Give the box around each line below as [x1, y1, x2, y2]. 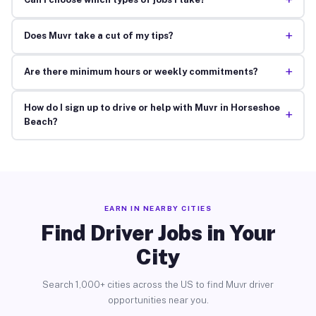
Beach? [23, 116, 58, 128]
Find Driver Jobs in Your [40, 219, 276, 245]
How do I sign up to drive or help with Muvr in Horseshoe [23, 102, 280, 114]
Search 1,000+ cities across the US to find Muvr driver [42, 279, 274, 290]
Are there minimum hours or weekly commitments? [23, 66, 258, 78]
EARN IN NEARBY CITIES [104, 203, 212, 212]
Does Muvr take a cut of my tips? [23, 30, 174, 42]
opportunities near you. [107, 294, 209, 305]
